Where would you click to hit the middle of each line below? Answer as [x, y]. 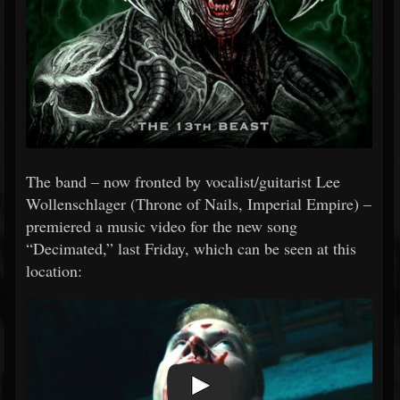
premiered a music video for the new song [162, 226]
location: [54, 271]
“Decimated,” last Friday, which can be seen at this [191, 249]
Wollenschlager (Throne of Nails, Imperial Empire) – [199, 204]
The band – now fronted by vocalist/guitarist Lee [183, 182]
